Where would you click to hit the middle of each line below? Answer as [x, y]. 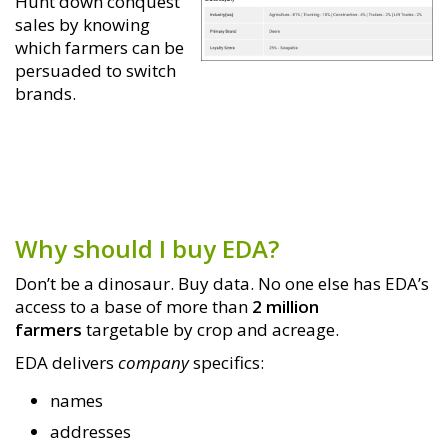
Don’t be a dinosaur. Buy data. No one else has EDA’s [222, 284]
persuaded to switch [95, 70]
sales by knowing [82, 24]
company [155, 363]
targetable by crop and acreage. [210, 330]
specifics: [228, 363]
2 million [285, 307]
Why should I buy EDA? [147, 249]
